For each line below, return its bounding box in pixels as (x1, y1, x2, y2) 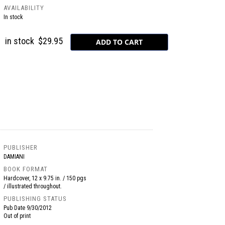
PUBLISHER (4, 144, 38, 151)
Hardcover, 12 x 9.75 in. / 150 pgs (4, 175, 87, 182)
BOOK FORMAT (4, 165, 48, 173)
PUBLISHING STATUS (4, 195, 67, 202)
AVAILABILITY (4, 4, 45, 12)
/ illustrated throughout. (4, 183, 62, 190)
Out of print (4, 212, 31, 219)
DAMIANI (4, 153, 25, 160)
